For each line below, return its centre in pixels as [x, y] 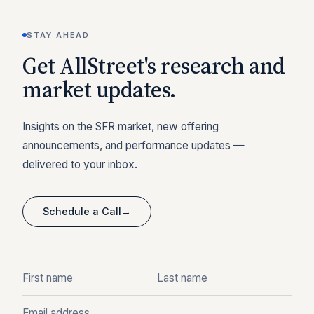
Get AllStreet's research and [154, 66]
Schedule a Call [82, 211]
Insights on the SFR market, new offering [121, 126]
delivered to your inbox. [80, 164]
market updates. [99, 89]
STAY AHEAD [58, 35]
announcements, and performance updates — [134, 145]
